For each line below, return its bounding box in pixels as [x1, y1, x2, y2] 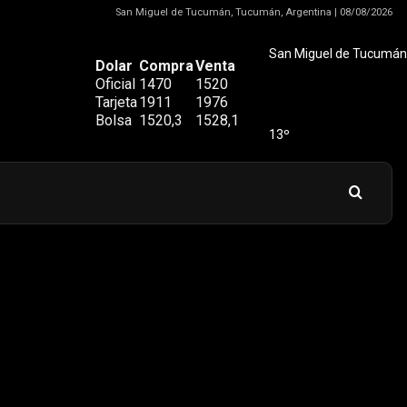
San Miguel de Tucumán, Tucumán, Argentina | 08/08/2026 [115, 6, 392, 18]
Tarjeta [95, 94, 137, 111]
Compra [139, 57, 194, 74]
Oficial [95, 75, 135, 93]
